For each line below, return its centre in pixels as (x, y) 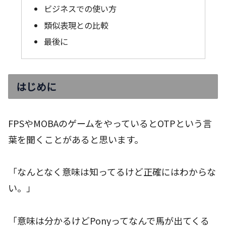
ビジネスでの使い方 (80, 9)
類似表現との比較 (76, 25)
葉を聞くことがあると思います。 (76, 139)
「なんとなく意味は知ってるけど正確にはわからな (112, 172)
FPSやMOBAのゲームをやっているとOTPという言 (110, 123)
